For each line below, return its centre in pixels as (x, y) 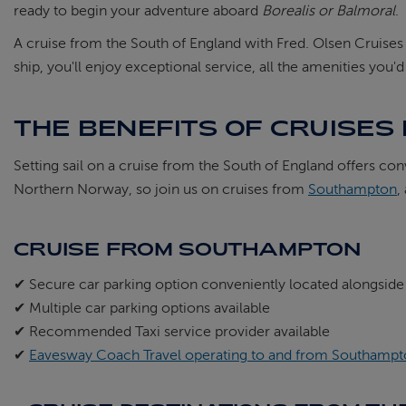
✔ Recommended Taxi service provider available (172, 332)
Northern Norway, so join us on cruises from (161, 190)
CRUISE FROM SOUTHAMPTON (187, 249)
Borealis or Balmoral (329, 11)
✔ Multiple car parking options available (144, 309)
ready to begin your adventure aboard (138, 11)
